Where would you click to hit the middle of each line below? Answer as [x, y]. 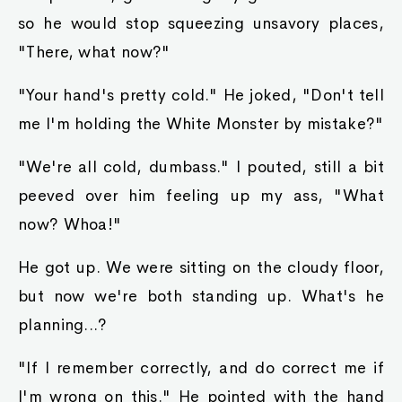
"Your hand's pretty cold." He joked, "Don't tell [201, 95]
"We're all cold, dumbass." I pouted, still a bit [201, 167]
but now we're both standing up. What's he [201, 296]
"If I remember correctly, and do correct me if [201, 368]
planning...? [63, 325]
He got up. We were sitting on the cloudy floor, [201, 267]
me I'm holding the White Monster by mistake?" [201, 124]
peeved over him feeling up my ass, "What [201, 196]
